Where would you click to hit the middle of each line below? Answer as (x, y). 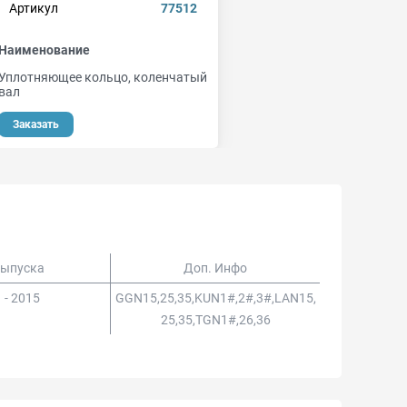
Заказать (36, 124)
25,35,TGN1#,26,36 (215, 320)
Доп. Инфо (216, 268)
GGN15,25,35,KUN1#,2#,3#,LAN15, (215, 298)
